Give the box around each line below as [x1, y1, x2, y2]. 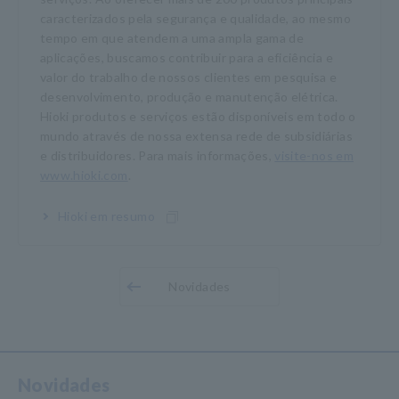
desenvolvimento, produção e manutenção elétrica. [40, 89, 338, 104]
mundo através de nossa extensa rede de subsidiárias [40, 128, 353, 143]
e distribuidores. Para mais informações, [40, 148, 275, 163]
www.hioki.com [40, 167, 128, 183]
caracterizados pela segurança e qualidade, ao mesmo [40, 11, 351, 26]
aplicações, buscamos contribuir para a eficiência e [40, 50, 333, 65]
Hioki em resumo [58, 208, 155, 224]
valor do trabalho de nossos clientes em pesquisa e [40, 69, 338, 85]
